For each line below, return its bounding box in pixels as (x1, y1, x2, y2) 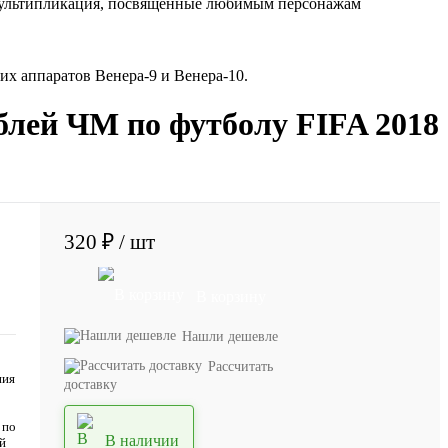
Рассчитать (208, 358, 273, 374)
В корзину (196, 287, 266, 305)
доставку (64, 376, 117, 392)
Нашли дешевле (182, 328, 278, 344)
